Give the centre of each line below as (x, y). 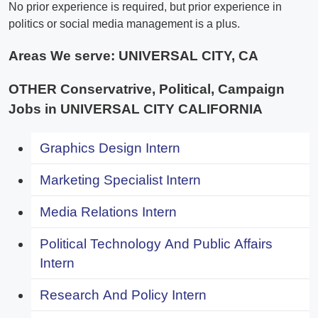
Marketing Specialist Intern (120, 180)
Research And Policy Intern (123, 295)
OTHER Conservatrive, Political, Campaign (147, 89)
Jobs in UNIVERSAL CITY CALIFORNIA (136, 109)
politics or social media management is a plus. (124, 24)
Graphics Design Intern (110, 148)
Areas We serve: (64, 56)
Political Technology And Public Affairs (156, 243)
